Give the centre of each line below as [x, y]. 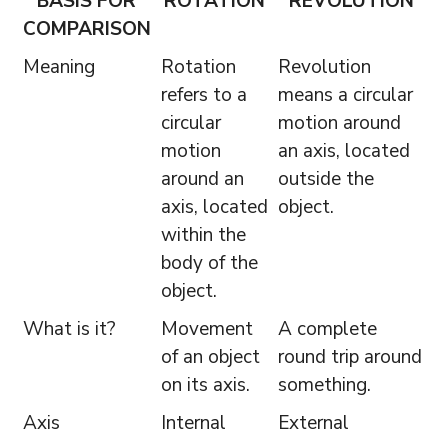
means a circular [345, 94]
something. [324, 384]
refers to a [203, 94]
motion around [339, 122]
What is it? [69, 328]
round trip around [349, 356]
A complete [327, 328]
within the [203, 234]
